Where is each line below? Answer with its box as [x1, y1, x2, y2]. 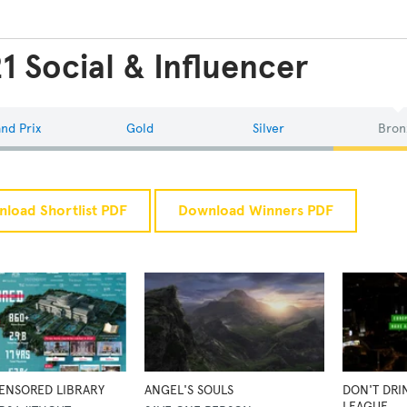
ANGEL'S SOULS [144, 382, 233, 399]
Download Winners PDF [178, 202, 334, 220]
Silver [253, 121, 285, 136]
